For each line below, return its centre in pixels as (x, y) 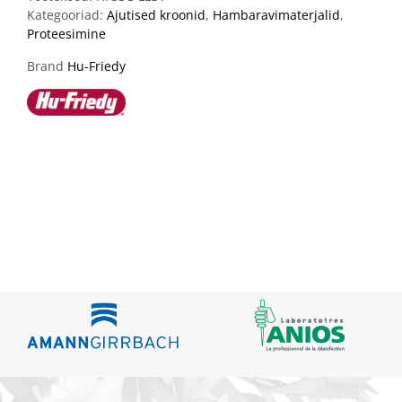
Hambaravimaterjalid (276, 14)
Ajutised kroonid (156, 14)
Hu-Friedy (96, 66)
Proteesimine (66, 33)
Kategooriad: (67, 14)
